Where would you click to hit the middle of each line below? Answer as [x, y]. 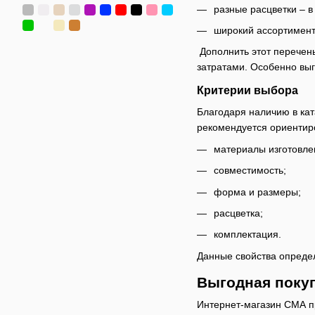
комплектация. [247, 234]
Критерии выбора [247, 91]
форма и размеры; [257, 192]
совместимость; [250, 171]
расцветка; [238, 213]
